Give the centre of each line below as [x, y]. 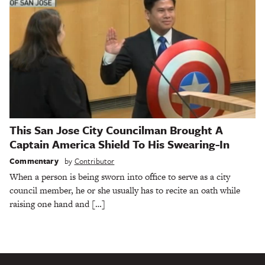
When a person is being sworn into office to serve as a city [120, 176]
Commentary [34, 161]
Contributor [94, 161]
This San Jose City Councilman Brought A [116, 130]
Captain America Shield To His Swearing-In [119, 144]
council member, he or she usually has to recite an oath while [125, 190]
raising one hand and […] [57, 203]
